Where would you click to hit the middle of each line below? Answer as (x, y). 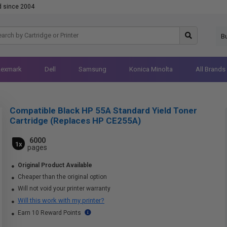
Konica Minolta (151, 69)
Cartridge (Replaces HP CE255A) (75, 121)
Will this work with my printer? (61, 200)
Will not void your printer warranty (63, 188)
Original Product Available (55, 165)
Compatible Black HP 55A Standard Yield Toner (103, 110)
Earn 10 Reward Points (49, 213)
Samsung (92, 69)
